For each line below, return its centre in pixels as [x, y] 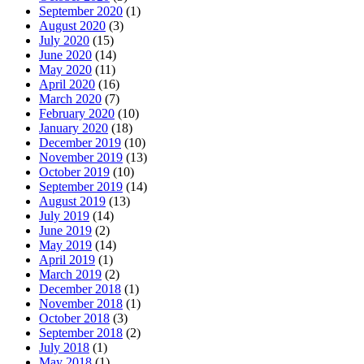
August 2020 [72, 26]
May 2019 [65, 245]
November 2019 [81, 157]
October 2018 [74, 318]
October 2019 [74, 172]
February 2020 [77, 113]
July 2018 [64, 347]
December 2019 [80, 143]
